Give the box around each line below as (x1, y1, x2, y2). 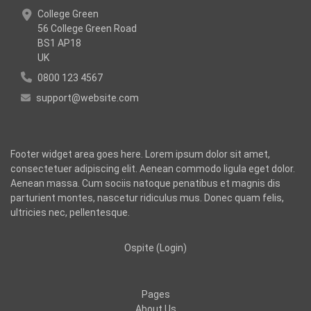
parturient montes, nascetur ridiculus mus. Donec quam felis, (10, 192, 284, 203)
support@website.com (36, 92, 139, 103)
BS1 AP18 (37, 37, 81, 49)
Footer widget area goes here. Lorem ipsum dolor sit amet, (10, 148, 270, 160)
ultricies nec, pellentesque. (10, 206, 130, 218)
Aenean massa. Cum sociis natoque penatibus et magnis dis (10, 177, 280, 189)
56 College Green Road (37, 22, 137, 34)
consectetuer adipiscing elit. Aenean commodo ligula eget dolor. (10, 162, 295, 174)
